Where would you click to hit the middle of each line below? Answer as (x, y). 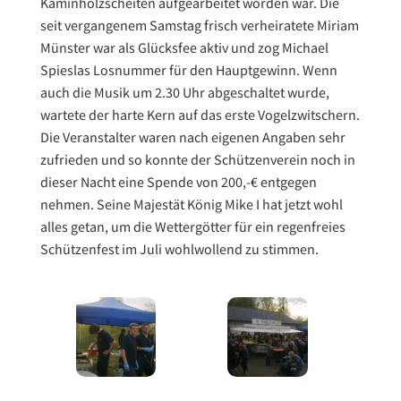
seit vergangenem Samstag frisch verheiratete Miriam (199, 26)
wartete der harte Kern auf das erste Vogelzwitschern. (200, 115)
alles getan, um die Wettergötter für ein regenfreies (192, 227)
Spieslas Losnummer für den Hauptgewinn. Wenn (188, 71)
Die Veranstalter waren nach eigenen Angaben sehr (192, 138)
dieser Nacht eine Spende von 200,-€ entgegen (178, 183)
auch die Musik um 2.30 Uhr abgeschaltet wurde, (184, 93)
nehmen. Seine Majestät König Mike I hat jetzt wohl (191, 205)
